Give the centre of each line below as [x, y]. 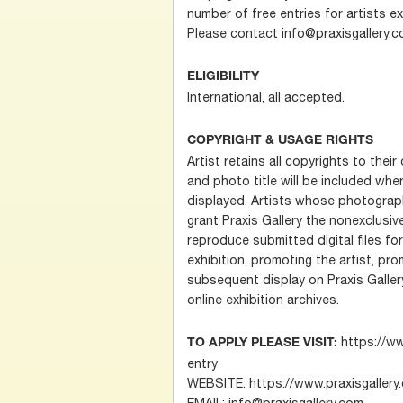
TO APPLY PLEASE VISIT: [262, 343]
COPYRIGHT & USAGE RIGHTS [280, 141]
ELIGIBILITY [223, 77]
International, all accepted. [266, 97]
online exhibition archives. [263, 299]
